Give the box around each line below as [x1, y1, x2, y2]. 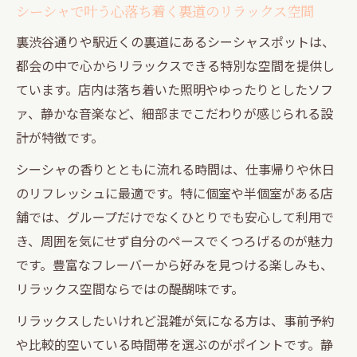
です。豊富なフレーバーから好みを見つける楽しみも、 [16, 254, 333, 274]
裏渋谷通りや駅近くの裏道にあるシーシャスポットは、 [16, 31, 335, 51]
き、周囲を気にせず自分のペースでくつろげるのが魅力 [16, 230, 333, 250]
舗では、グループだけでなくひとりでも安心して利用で [16, 206, 334, 226]
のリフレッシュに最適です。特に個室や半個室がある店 [16, 182, 333, 202]
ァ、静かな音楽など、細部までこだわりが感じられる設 [16, 103, 333, 123]
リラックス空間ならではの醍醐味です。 [16, 278, 244, 298]
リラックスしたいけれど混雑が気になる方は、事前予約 [16, 310, 335, 330]
